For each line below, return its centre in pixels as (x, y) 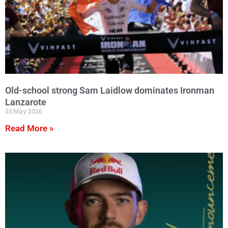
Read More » (29, 129)
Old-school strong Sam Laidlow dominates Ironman (110, 91)
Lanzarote (26, 102)
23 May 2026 (24, 111)
